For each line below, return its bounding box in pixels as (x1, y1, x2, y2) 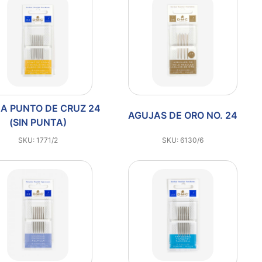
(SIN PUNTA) (9, 116, 67, 128)
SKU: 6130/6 (161, 135, 204, 144)
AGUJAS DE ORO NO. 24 (127, 109, 237, 121)
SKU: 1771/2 (18, 135, 58, 144)
